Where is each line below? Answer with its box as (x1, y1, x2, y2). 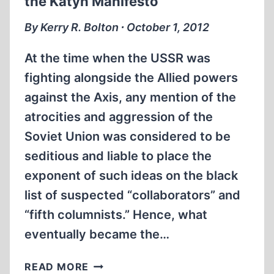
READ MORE (24, 261, 89, 273)
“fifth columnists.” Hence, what (24, 207, 207, 222)
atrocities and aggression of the (24, 109, 213, 124)
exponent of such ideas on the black (24, 168, 238, 183)
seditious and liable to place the (24, 149, 212, 163)
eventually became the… (24, 227, 169, 242)
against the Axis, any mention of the (24, 90, 236, 105)
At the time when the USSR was (24, 51, 210, 65)
